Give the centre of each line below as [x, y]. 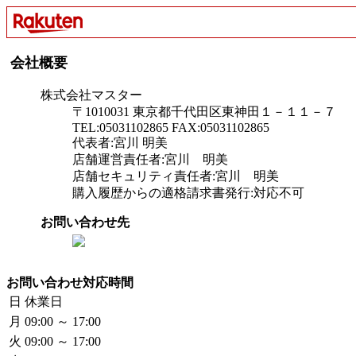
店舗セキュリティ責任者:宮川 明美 [176, 176]
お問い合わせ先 [85, 222]
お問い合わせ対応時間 [70, 282]
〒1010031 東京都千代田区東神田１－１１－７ [204, 112]
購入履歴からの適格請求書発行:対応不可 [188, 193]
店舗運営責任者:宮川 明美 [150, 159]
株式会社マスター [91, 95]
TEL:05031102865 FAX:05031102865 [171, 128]
